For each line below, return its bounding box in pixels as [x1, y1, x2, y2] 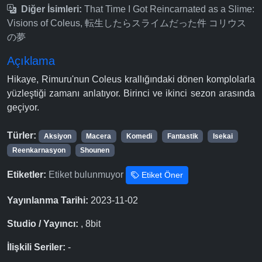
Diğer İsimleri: [21, 4, 82, 15]
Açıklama [7, 54, 55, 68]
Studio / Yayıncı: [7, 219, 78, 229]
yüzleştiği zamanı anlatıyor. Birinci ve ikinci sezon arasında [7, 88, 255, 99]
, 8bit [78, 219, 101, 229]
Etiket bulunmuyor [49, 170, 123, 180]
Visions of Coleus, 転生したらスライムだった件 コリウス [7, 18, 246, 29]
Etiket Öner [139, 170, 183, 180]
